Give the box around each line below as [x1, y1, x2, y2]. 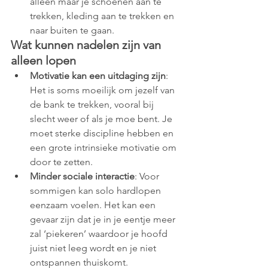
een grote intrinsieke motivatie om [30, 141, 179, 153]
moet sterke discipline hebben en [30, 127, 176, 139]
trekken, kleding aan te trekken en [30, 10, 176, 22]
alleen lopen [11, 53, 76, 68]
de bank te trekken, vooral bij [30, 98, 156, 110]
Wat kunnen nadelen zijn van [11, 37, 164, 52]
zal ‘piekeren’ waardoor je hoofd [30, 227, 170, 239]
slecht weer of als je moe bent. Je [30, 112, 175, 124]
